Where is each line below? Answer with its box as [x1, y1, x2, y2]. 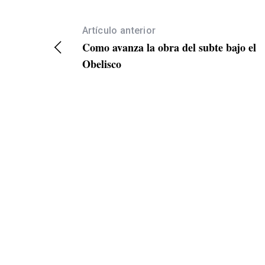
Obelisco [82, 56, 121, 72]
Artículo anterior [82, 25, 156, 37]
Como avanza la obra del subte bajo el [82, 40, 256, 56]
